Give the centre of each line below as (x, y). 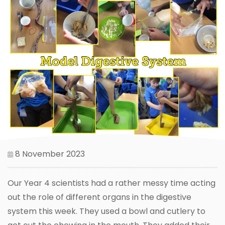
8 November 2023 (49, 154)
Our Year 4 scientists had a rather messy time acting (111, 183)
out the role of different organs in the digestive (99, 197)
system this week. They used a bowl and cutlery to (106, 211)
